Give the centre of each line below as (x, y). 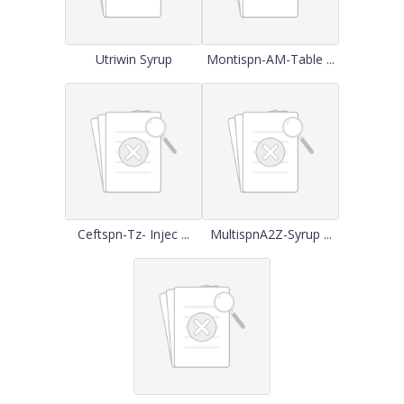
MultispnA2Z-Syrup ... (271, 234)
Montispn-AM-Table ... (271, 59)
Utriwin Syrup (133, 59)
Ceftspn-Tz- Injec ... (133, 234)
